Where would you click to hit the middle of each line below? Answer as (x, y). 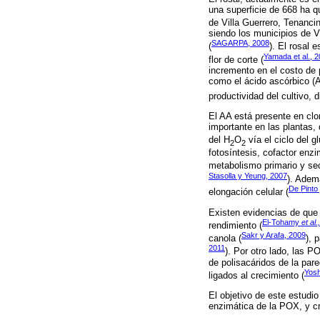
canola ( (225, 239)
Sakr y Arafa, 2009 (274, 235)
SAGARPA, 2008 (240, 43)
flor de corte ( (236, 59)
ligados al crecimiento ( (256, 276)
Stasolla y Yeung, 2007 (248, 175)
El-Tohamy (282, 222)
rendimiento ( (235, 225)
